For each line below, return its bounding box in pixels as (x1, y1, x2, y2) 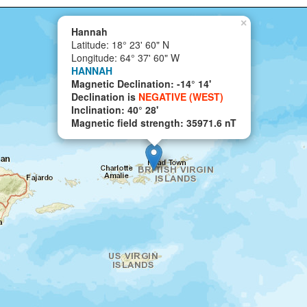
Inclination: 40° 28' (71, 103, 158, 116)
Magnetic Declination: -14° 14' (71, 77, 211, 90)
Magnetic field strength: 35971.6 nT (71, 116, 236, 130)
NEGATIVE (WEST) (138, 90, 223, 103)
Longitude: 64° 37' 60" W (71, 51, 180, 64)
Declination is (71, 90, 138, 103)
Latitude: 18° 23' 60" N (71, 38, 169, 51)
